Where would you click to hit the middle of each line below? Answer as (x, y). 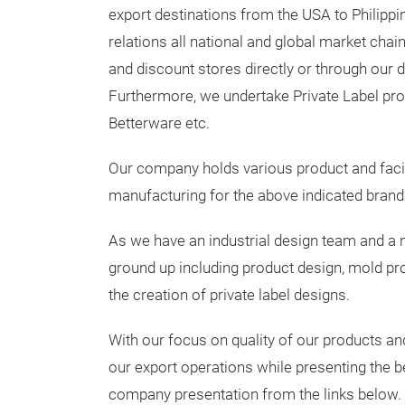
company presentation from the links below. (255, 395)
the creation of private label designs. (229, 295)
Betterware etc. (159, 123)
